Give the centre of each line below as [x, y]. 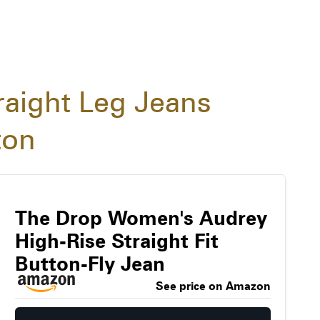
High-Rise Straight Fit [116, 241]
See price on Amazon [213, 286]
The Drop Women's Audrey [141, 218]
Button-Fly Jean [90, 264]
